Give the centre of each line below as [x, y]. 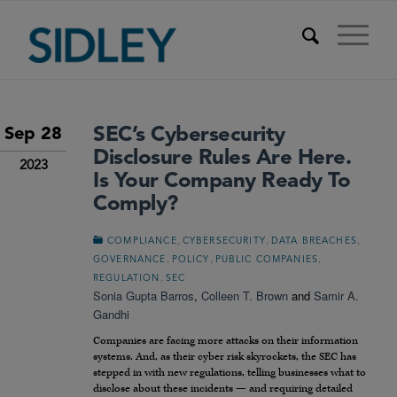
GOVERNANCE [130, 260]
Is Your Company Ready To [222, 182]
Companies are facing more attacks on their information [226, 341]
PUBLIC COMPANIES [267, 260]
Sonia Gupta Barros [144, 296]
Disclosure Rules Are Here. [222, 159]
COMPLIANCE [142, 241]
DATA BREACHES [314, 241]
